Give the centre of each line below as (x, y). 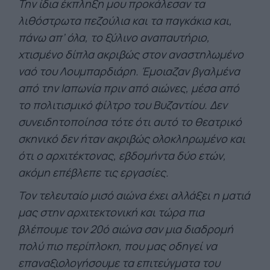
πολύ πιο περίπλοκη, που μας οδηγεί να (118, 246)
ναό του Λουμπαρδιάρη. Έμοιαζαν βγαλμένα (129, 71)
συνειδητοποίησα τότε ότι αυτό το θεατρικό (130, 121)
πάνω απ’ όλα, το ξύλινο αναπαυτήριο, (114, 37)
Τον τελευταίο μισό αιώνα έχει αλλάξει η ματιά (134, 195)
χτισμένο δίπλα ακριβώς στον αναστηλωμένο (131, 54)
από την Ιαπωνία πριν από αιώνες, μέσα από (129, 88)
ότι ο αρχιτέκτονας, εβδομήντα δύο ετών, (122, 155)
